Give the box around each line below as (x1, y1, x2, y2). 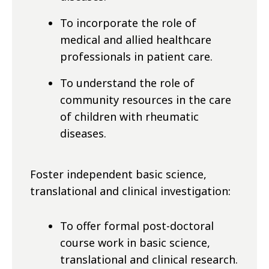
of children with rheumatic (60, 109, 199, 124)
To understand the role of (60, 76, 195, 91)
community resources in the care (60, 92, 231, 107)
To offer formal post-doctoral (60, 219, 214, 234)
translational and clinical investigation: (30, 184, 231, 199)
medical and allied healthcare (60, 32, 211, 47)
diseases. (60, 126, 106, 141)
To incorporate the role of (60, 16, 196, 31)
